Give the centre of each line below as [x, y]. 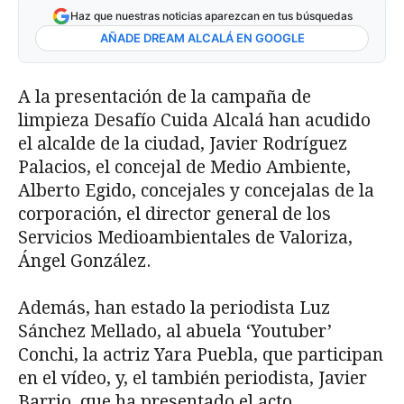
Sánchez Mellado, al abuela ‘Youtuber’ [175, 331]
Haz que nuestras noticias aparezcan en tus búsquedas [211, 15]
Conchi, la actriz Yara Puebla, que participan [201, 354]
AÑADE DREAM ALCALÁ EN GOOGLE [202, 37]
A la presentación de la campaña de [165, 96]
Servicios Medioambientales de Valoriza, [185, 237]
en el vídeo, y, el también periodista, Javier [193, 378]
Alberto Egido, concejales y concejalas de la [196, 190]
